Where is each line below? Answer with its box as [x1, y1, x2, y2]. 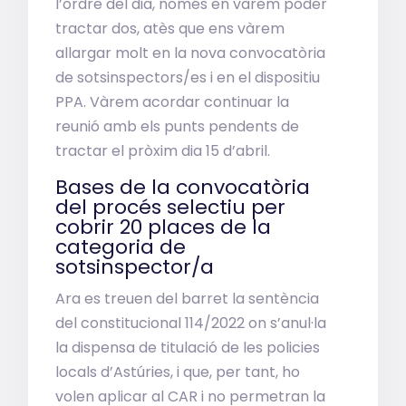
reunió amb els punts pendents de [55, 116, 300, 137]
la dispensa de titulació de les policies [55, 337, 321, 358]
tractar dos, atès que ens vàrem [55, 18, 285, 39]
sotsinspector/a [55, 253, 215, 281]
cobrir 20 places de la [55, 213, 272, 241]
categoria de [55, 233, 187, 261]
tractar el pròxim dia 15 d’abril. [55, 140, 271, 161]
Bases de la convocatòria [55, 173, 311, 201]
